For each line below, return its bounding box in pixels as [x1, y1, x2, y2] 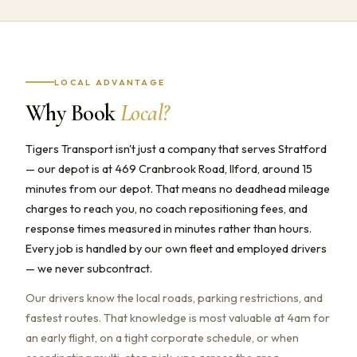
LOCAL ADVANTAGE [54, 76, 166, 88]
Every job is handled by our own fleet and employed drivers [25, 241, 327, 256]
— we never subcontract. [25, 261, 152, 276]
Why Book [25, 98, 120, 127]
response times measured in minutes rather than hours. [25, 221, 312, 236]
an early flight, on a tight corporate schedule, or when [25, 330, 299, 345]
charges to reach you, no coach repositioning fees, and [25, 201, 308, 216]
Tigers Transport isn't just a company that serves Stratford [25, 141, 327, 156]
